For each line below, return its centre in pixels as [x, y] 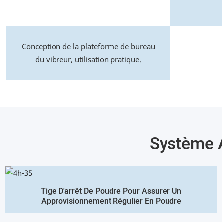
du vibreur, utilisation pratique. [88, 60]
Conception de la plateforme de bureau [88, 46]
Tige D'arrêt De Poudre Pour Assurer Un [111, 192]
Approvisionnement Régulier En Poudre [111, 201]
